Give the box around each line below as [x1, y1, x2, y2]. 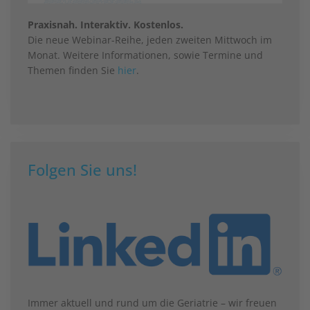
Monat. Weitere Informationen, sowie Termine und [28, 48, 263, 62]
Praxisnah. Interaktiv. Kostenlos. [28, 18, 183, 31]
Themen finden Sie [28, 64, 118, 77]
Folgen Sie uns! [28, 159, 137, 180]
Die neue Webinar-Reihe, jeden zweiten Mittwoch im [28, 33, 272, 46]
